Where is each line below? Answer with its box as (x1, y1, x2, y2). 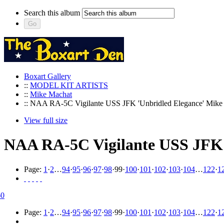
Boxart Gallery (24, 72, 71, 80)
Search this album (24, 8, 80, 17)
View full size (24, 116, 67, 124)
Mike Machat (30, 90, 72, 98)
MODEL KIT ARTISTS (30, 81, 108, 89)
